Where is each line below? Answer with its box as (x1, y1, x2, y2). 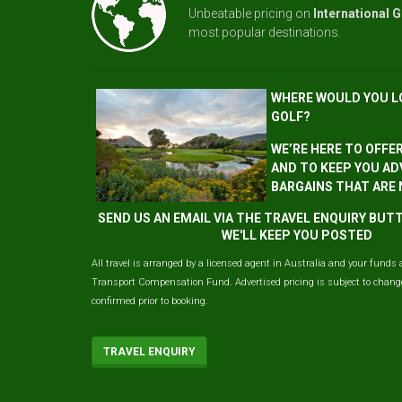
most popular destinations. (188, 25, 341, 39)
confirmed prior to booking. (92, 295, 208, 307)
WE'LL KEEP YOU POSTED (221, 228, 372, 242)
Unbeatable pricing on (188, 6, 310, 21)
